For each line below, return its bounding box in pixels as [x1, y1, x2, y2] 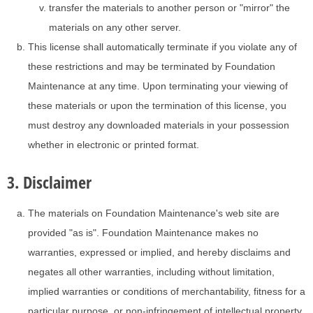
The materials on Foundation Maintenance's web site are [28, 208, 279, 219]
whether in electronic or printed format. [28, 139, 199, 151]
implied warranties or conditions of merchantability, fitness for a [28, 286, 305, 298]
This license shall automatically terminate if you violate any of [28, 41, 297, 53]
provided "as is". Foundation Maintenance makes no [28, 227, 259, 239]
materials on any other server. [49, 22, 181, 34]
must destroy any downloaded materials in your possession [28, 119, 289, 131]
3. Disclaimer [7, 170, 92, 194]
